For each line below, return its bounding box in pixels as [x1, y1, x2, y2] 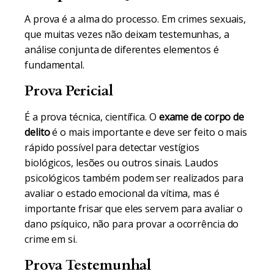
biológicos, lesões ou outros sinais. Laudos [24, 156, 218, 169]
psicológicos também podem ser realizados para [24, 171, 243, 185]
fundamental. [24, 58, 84, 72]
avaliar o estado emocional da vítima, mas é [24, 187, 220, 200]
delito [24, 125, 50, 139]
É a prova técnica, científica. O [24, 110, 159, 124]
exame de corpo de [158, 110, 245, 124]
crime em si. [24, 232, 77, 246]
